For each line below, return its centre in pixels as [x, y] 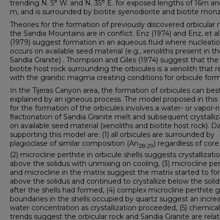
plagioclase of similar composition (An [74, 143]
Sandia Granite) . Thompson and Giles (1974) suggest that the [114, 60]
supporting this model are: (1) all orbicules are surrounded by [112, 135]
